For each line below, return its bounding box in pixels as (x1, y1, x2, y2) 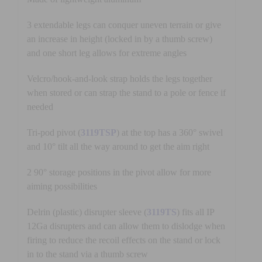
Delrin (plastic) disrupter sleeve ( (26, 206, 147, 217)
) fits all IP (176, 206, 214, 217)
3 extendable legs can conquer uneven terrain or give (26, 19, 221, 30)
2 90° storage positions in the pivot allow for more (26, 167, 211, 177)
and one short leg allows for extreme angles (26, 47, 187, 58)
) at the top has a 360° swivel (116, 127, 223, 137)
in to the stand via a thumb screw (26, 249, 148, 259)
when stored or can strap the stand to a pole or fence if (26, 87, 226, 98)
